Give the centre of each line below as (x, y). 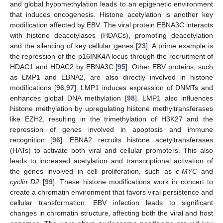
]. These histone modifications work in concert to (133, 182)
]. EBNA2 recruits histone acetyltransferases (137, 140)
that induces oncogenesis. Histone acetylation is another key (111, 15)
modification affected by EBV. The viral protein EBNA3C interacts (111, 25)
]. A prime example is (179, 46)
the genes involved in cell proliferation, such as (93, 171)
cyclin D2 (25, 182)
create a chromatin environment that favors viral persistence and (111, 192)
